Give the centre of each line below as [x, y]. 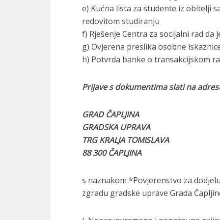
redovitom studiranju [121, 21]
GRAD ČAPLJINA [110, 114]
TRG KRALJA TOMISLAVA [125, 140]
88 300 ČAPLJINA [112, 153]
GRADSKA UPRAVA [116, 127]
